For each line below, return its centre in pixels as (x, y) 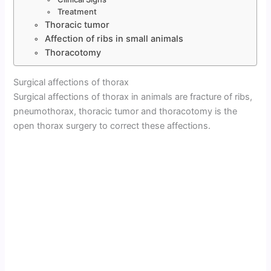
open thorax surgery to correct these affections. (112, 126)
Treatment (77, 11)
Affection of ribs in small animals (114, 38)
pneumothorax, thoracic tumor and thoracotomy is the (126, 111)
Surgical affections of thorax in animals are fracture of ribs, (133, 96)
